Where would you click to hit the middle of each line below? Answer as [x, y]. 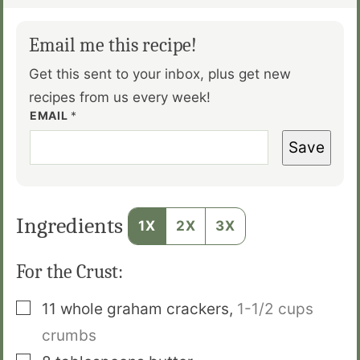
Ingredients [72, 225]
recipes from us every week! [120, 97]
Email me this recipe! [113, 45]
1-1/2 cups [275, 309]
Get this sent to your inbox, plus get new [160, 74]
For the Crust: [70, 272]
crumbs [69, 336]
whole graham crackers [145, 309]
